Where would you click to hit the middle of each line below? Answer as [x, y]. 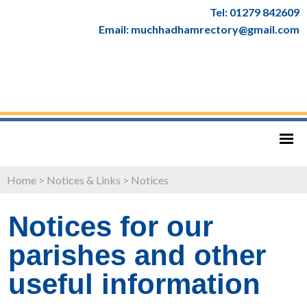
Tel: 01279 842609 [255, 12]
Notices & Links [84, 180]
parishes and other [137, 255]
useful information [134, 284]
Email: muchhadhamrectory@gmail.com [199, 29]
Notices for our [111, 226]
